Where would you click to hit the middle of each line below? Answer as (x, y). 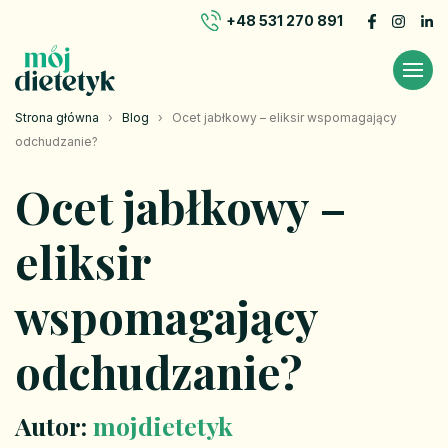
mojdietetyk (163, 425)
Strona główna (57, 117)
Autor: (54, 425)
